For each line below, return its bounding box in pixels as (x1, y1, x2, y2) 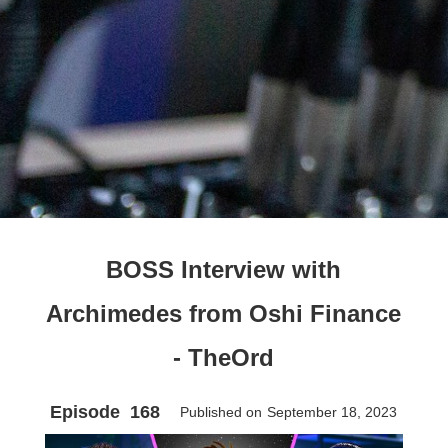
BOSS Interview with (106, 255, 342, 283)
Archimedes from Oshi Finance (46, 299, 402, 327)
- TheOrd (173, 343, 275, 371)
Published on (180, 403, 263, 420)
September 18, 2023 (267, 403, 398, 420)
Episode (50, 401, 121, 422)
